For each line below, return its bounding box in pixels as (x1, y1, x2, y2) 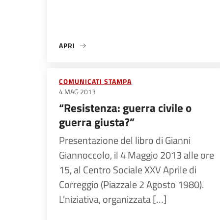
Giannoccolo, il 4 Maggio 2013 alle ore (59, 147, 214, 163)
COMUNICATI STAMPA (59, 76, 132, 86)
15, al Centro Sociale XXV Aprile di (59, 162, 196, 177)
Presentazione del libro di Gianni (59, 133, 191, 148)
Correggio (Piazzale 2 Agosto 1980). (59, 177, 204, 192)
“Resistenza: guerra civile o (59, 99, 192, 116)
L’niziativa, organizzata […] (59, 192, 167, 207)
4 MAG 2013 (59, 86, 96, 97)
